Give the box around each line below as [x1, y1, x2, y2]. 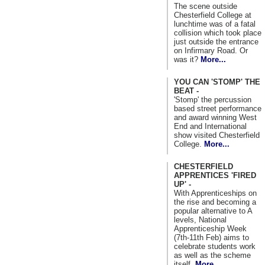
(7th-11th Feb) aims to [174, 232, 249, 242]
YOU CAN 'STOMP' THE [174, 77, 260, 86]
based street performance [174, 104, 261, 113]
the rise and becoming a [174, 197, 256, 206]
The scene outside [174, 1, 237, 11]
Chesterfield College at [174, 10, 251, 20]
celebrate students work [174, 241, 256, 251]
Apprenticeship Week [174, 224, 247, 233]
